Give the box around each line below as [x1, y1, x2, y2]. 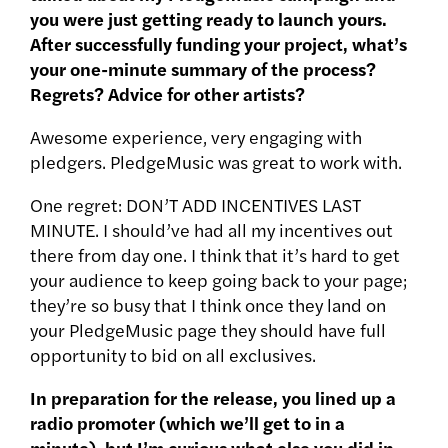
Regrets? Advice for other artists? [30, 81, 309, 107]
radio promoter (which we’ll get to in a [30, 410, 345, 436]
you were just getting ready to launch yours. [30, 6, 387, 32]
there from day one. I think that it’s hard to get [30, 242, 400, 268]
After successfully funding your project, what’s [30, 31, 407, 57]
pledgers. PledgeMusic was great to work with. [30, 149, 402, 175]
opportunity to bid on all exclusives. [30, 342, 316, 368]
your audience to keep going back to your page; [30, 267, 407, 293]
